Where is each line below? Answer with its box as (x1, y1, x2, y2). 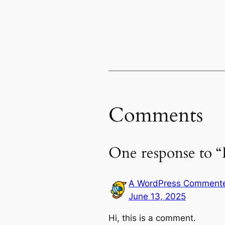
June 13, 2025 (129, 191, 186, 202)
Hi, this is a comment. (108, 212, 196, 223)
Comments (108, 101, 203, 130)
